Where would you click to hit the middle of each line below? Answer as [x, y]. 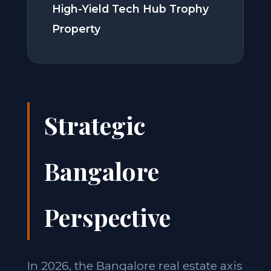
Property [76, 29]
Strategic [94, 125]
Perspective [107, 217]
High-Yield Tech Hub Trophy [130, 9]
